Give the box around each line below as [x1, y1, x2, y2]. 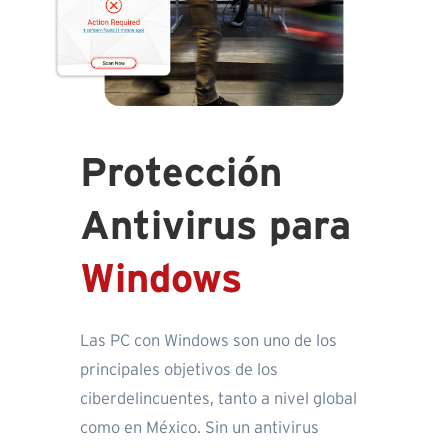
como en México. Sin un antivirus [80, 420, 319, 437]
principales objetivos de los [80, 362, 278, 379]
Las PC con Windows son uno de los [80, 333, 337, 350]
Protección [80, 154, 282, 195]
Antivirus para [80, 207, 351, 248]
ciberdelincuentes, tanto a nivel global [80, 391, 357, 408]
